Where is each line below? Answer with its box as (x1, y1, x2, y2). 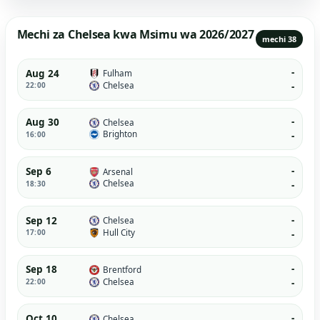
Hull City (102, 226, 135, 238)
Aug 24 (25, 66, 59, 80)
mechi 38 (262, 33, 297, 44)
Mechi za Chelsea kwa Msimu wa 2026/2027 (16, 26, 254, 42)
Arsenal (102, 166, 133, 177)
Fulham (102, 68, 132, 79)
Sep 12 (25, 214, 57, 227)
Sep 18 (25, 263, 57, 276)
